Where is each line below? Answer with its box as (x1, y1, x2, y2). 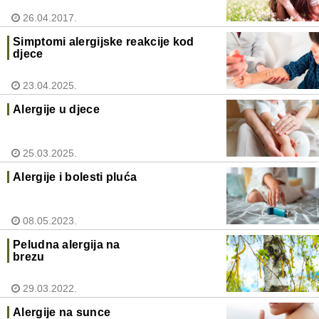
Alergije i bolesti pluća (13, 171, 137, 184)
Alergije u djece (13, 103, 100, 116)
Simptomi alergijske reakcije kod (13, 36, 194, 48)
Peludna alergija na (13, 239, 120, 251)
